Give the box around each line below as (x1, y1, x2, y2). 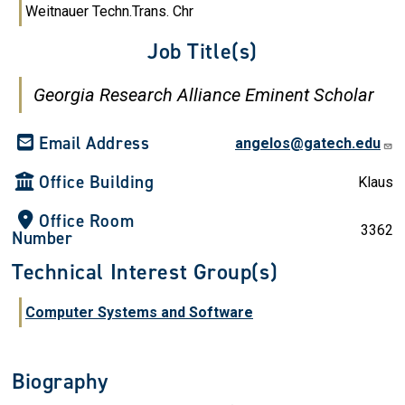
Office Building (39, 171, 155, 193)
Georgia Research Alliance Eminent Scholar (33, 84, 374, 106)
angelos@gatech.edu (234, 135, 381, 152)
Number (12, 227, 73, 250)
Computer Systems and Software (25, 304, 253, 321)
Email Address (39, 132, 150, 155)
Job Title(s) (147, 37, 258, 66)
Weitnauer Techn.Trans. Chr (25, 3, 193, 20)
